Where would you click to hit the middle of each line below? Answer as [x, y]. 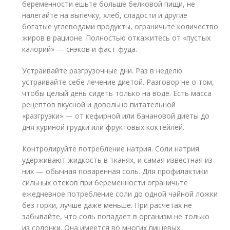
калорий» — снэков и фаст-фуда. [80, 49]
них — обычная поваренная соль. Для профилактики [115, 171]
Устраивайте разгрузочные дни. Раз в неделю [102, 70]
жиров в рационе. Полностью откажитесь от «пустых [117, 37]
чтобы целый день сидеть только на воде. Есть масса [117, 93]
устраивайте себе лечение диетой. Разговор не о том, [118, 82]
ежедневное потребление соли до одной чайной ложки [120, 194]
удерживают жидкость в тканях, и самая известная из [118, 160]
